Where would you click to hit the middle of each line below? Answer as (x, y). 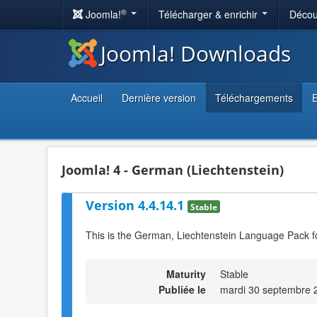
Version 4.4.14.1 (137, 205)
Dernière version (159, 98)
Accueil (87, 98)
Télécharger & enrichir (209, 14)
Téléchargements (254, 98)
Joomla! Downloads (196, 53)
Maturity (186, 273)
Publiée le (182, 289)
